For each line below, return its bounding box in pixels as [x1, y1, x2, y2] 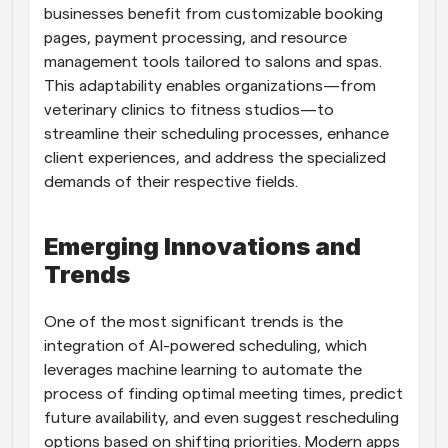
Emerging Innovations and [44, 232, 361, 261]
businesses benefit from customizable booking [44, 6, 383, 22]
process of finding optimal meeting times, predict [44, 386, 403, 402]
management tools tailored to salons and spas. [44, 54, 382, 70]
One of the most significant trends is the [44, 314, 343, 330]
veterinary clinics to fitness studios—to [44, 102, 334, 118]
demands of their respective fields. [44, 174, 298, 190]
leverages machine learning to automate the [44, 362, 362, 378]
